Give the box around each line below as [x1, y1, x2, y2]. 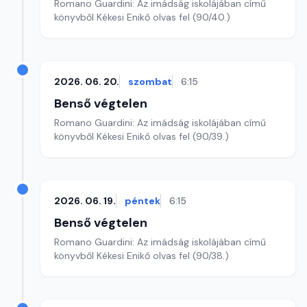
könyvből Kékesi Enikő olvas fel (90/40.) [54, 11, 230, 23]
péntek [125, 195, 160, 207]
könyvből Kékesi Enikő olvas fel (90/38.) [54, 249, 229, 262]
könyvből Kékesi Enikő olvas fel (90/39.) [54, 130, 229, 143]
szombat [128, 75, 172, 88]
